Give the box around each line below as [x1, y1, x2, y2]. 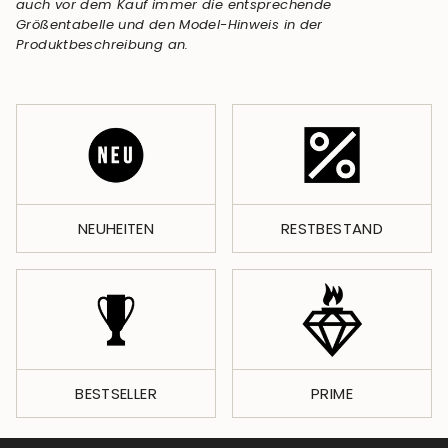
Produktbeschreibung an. [16, 35, 189, 55]
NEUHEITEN [77, 218, 155, 240]
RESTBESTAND [280, 218, 384, 240]
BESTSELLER [75, 383, 157, 405]
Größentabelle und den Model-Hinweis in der [16, 15, 323, 35]
